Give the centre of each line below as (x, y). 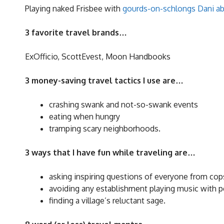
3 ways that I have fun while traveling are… (110, 153)
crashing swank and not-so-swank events (123, 105)
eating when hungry (84, 117)
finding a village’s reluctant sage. (107, 201)
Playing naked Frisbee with (74, 9)
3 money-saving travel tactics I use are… (104, 81)
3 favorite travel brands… (76, 33)
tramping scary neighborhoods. (105, 129)
